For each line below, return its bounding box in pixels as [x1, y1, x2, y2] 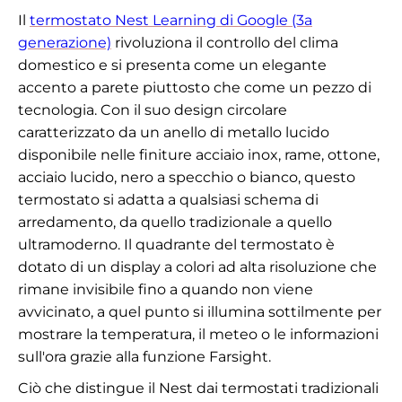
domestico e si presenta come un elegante [18, 56, 327, 74]
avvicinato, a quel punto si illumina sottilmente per [18, 302, 381, 320]
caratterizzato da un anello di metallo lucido [18, 123, 329, 141]
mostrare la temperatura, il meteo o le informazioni [18, 325, 379, 343]
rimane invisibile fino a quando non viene [18, 280, 313, 298]
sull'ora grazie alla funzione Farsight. [18, 347, 271, 365]
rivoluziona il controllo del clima [111, 33, 338, 51]
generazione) [18, 33, 111, 51]
